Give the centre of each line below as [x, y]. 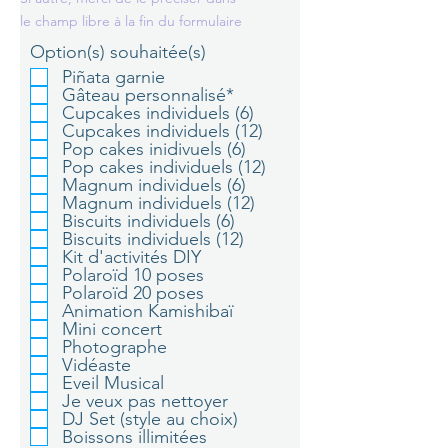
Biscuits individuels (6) [148, 221]
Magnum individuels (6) [154, 185]
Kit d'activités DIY [131, 257]
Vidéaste [96, 365]
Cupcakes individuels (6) [158, 113]
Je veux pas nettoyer [145, 401]
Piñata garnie [113, 77]
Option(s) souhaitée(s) [118, 52]
